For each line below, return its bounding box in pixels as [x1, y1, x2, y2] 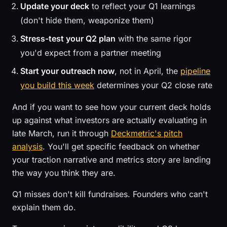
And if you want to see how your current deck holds [12, 102, 211, 112]
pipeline [180, 66, 210, 76]
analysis [12, 141, 43, 152]
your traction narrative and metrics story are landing [12, 155, 211, 165]
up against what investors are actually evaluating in [12, 115, 207, 125]
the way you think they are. [12, 168, 116, 178]
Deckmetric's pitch [111, 128, 182, 138]
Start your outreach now [20, 66, 115, 76]
